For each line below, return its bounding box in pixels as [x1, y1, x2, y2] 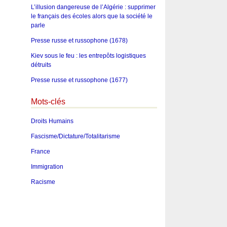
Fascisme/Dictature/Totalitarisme [30, 133, 120, 140]
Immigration [30, 163, 63, 171]
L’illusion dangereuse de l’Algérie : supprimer [30, 3, 156, 11]
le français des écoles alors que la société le [30, 12, 153, 20]
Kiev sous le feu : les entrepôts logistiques [30, 52, 146, 59]
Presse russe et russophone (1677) [30, 76, 128, 84]
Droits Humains [30, 118, 73, 125]
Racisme [30, 178, 55, 186]
